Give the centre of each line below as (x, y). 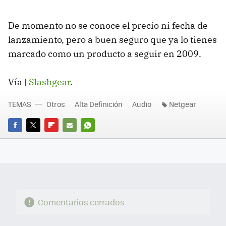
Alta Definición (99, 104)
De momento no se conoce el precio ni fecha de (108, 26)
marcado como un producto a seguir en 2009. (105, 54)
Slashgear (49, 82)
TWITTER (40, 139)
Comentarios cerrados (81, 202)
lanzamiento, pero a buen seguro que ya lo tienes (112, 40)
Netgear (183, 104)
